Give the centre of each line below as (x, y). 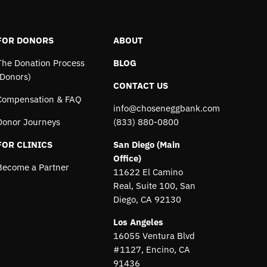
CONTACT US (140, 85)
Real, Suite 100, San (154, 185)
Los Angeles (138, 222)
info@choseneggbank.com (166, 108)
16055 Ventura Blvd (154, 235)
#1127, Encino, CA (151, 249)
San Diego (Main (146, 144)
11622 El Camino (148, 172)
